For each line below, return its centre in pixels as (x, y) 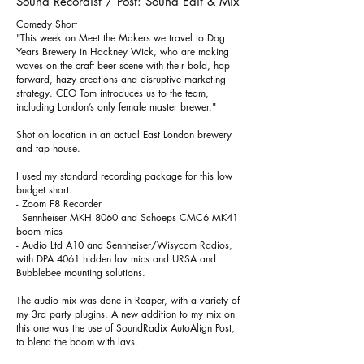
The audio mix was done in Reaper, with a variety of (128, 300)
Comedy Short (47, 24)
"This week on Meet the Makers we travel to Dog (121, 38)
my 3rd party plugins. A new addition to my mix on (126, 314)
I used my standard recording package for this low (124, 176)
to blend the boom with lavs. (77, 342)
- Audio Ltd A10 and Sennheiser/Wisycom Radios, (124, 245)
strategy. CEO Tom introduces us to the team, (113, 93)
